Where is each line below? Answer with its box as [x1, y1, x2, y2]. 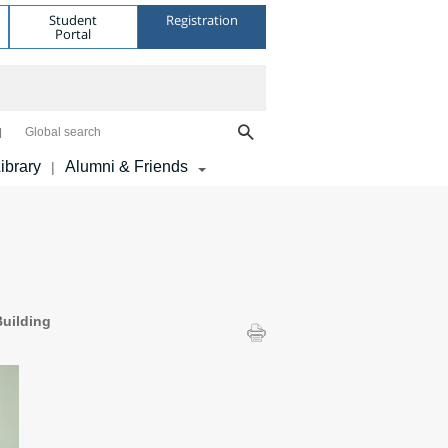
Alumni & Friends [65, 158, 188, 175]
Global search [25, 125, 101, 139]
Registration [165, 10, 238, 29]
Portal [55, 24, 92, 43]
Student [49, 10, 98, 29]
